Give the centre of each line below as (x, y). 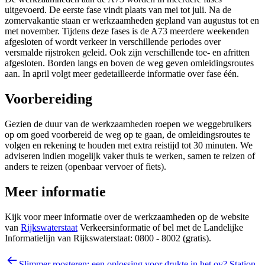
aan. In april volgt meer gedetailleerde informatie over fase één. (122, 74)
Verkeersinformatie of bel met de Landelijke (160, 228)
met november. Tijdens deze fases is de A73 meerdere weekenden (127, 31)
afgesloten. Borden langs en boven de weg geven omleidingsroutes (129, 63)
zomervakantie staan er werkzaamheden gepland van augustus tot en (132, 21)
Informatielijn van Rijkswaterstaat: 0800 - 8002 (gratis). (108, 238)
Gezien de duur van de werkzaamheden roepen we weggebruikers (128, 124)
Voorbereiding (49, 99)
